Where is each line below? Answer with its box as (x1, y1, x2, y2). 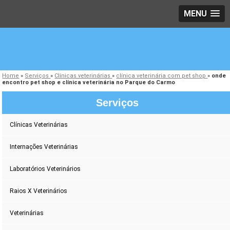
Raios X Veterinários (10, 187, 68, 195)
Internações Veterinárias (10, 143, 79, 151)
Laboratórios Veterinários (10, 165, 81, 173)
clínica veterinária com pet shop (116, 72, 208, 80)
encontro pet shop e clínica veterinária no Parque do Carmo (2, 79, 176, 86)
